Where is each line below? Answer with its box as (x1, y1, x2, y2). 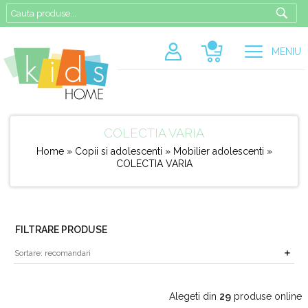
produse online (231, 290, 302, 302)
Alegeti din (169, 290, 220, 302)
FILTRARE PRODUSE (14, 223, 107, 235)
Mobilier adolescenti (173, 146, 267, 157)
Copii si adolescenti (74, 146, 165, 157)
